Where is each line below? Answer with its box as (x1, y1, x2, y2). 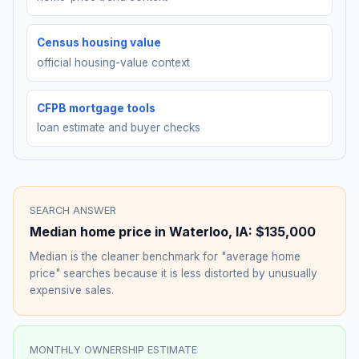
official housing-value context (37, 55, 190, 69)
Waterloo (169, 224, 228, 240)
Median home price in (30, 224, 169, 240)
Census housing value (37, 36, 161, 50)
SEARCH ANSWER (30, 204, 116, 217)
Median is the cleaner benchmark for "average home (30, 250, 301, 264)
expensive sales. (30, 284, 114, 297)
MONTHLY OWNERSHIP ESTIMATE (30, 344, 197, 357)
